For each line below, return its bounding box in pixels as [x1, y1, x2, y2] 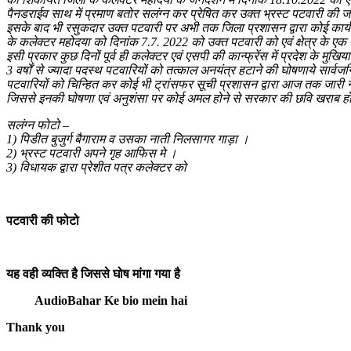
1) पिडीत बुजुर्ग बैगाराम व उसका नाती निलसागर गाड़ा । [6, 132, 249, 146]
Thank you [6, 320, 65, 334]
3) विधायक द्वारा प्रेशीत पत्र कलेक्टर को [6, 160, 186, 174]
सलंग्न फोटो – [6, 118, 69, 132]
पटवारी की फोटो [6, 213, 79, 227]
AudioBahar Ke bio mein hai [6, 293, 187, 307]
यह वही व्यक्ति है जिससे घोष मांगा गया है [6, 266, 180, 280]
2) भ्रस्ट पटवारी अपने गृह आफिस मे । [6, 146, 177, 160]
